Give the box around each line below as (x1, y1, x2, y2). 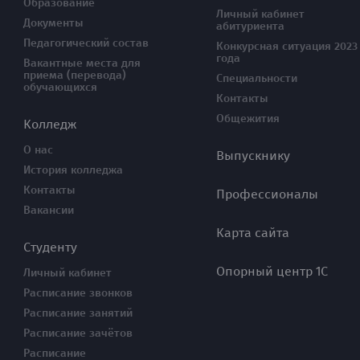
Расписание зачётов (23, 326, 133, 340)
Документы (23, 16, 84, 30)
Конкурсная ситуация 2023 (216, 39, 358, 53)
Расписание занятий (23, 306, 133, 320)
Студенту (23, 239, 77, 255)
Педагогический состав (23, 36, 149, 50)
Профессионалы (216, 186, 318, 202)
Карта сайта (216, 225, 289, 240)
